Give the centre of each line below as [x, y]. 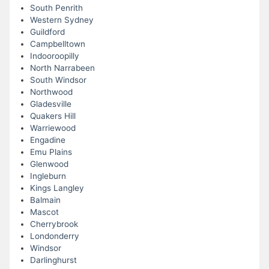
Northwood [51, 92]
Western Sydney [62, 20]
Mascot [44, 212]
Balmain [45, 200]
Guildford [47, 32]
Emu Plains [51, 152]
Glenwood [49, 164]
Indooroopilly [54, 56]
